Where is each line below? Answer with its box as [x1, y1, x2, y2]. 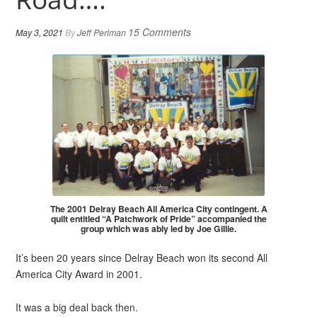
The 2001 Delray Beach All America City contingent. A [50, 202, 267, 215]
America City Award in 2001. [16, 267, 143, 282]
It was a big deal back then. [16, 299, 139, 314]
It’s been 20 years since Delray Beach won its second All [16, 250, 268, 265]
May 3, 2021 [16, 26, 64, 38]
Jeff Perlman [77, 26, 127, 38]
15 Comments [128, 25, 192, 39]
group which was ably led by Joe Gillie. [81, 221, 236, 235]
